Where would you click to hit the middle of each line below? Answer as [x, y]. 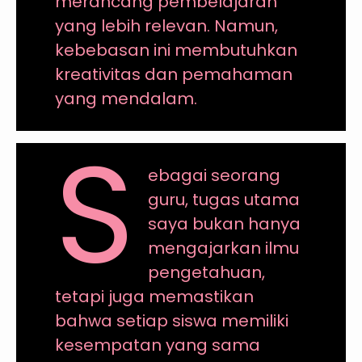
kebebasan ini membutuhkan [176, 51]
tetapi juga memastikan [154, 297]
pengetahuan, [207, 273]
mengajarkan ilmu [224, 248]
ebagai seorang [215, 176]
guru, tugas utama [224, 200]
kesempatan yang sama [157, 345]
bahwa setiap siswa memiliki [171, 321]
